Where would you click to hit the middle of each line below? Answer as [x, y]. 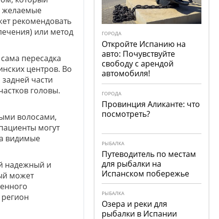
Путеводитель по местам [149, 154]
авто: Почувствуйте [139, 54]
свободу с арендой [138, 64]
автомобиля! [126, 73]
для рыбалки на [132, 164]
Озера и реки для [135, 204]
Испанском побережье [146, 174]
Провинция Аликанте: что [151, 104]
